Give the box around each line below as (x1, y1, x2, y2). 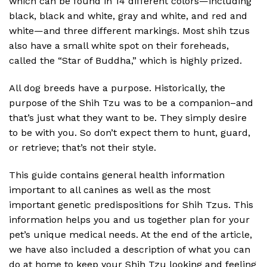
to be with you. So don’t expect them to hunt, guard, (9, 127, 250, 139)
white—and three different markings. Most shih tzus (9, 25, 250, 37)
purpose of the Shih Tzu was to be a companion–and (9, 97, 253, 109)
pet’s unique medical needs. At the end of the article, (9, 228, 252, 240)
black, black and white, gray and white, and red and (9, 10, 247, 22)
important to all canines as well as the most (9, 184, 210, 195)
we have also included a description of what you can (9, 243, 250, 255)
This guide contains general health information (9, 169, 225, 181)
